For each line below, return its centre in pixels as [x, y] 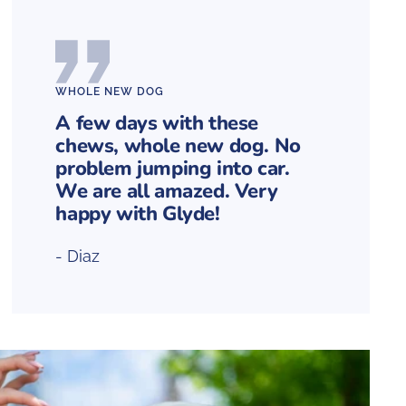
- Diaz [78, 256]
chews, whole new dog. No [178, 146]
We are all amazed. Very [167, 192]
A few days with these [157, 124]
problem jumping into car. [173, 169]
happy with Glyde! [138, 214]
